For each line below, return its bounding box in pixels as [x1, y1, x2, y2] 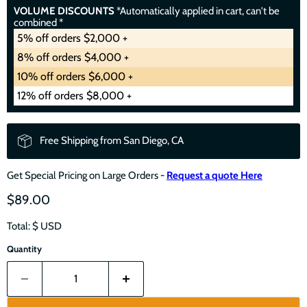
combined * [14, 16, 63, 29]
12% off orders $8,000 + [17, 88, 132, 102]
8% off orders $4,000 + [17, 50, 129, 64]
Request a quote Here [167, 169, 262, 182]
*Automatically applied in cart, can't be [114, 4, 280, 17]
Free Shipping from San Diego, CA [40, 134, 184, 147]
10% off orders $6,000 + [17, 69, 133, 83]
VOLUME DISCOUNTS [14, 4, 114, 17]
